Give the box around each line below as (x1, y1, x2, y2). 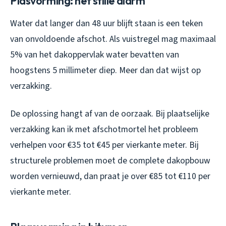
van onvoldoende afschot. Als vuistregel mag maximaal (10, 33, 216, 46)
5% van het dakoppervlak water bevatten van (10, 48, 179, 62)
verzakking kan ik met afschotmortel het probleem (10, 123, 198, 136)
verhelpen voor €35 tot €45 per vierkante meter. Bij (10, 139, 199, 152)
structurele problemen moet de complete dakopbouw (10, 154, 210, 167)
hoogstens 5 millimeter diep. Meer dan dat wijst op (10, 64, 201, 77)
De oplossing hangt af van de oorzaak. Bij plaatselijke (10, 107, 209, 121)
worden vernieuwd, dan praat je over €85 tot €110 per (10, 170, 210, 183)
